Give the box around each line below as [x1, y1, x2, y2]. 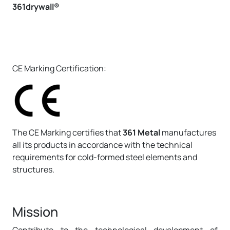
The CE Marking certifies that [12, 127, 123, 139]
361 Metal [123, 127, 160, 139]
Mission [12, 203, 58, 221]
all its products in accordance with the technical [12, 139, 193, 151]
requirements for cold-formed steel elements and [12, 151, 197, 163]
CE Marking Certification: [12, 63, 106, 74]
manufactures [160, 127, 216, 139]
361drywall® [12, 1, 59, 13]
